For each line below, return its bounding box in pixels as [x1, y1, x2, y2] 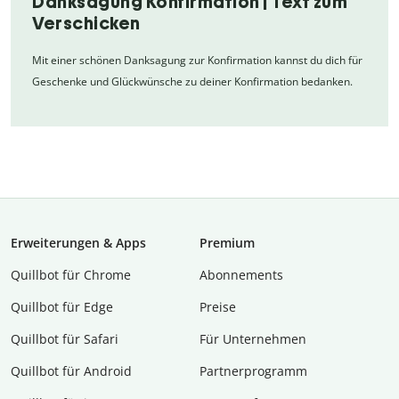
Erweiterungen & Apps [11, 233, 146, 251]
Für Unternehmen [199, 330, 306, 347]
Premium [199, 233, 255, 251]
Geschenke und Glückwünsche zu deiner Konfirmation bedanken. [32, 73, 353, 89]
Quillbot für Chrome [11, 265, 131, 283]
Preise [199, 297, 236, 315]
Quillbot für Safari [11, 330, 118, 347]
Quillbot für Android [11, 362, 132, 379]
